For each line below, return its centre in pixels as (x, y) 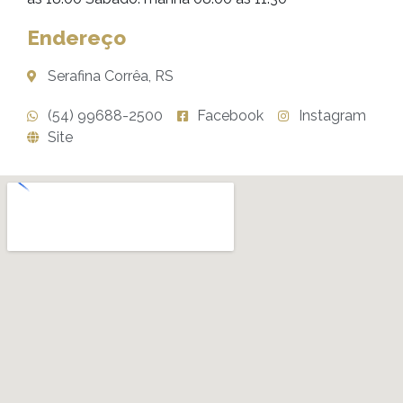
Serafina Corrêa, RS (110, 76)
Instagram (332, 116)
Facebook (230, 116)
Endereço (76, 38)
